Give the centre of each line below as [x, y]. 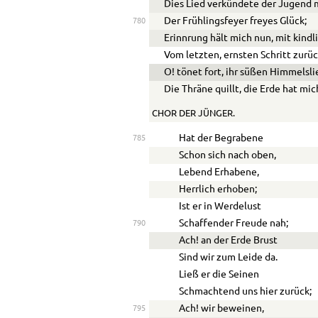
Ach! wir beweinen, [222, 308]
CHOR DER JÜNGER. [193, 113]
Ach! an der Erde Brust [229, 240]
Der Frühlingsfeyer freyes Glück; [236, 22]
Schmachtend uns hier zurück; [246, 291]
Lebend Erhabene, [219, 172]
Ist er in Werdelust [220, 206]
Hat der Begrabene [221, 138]
